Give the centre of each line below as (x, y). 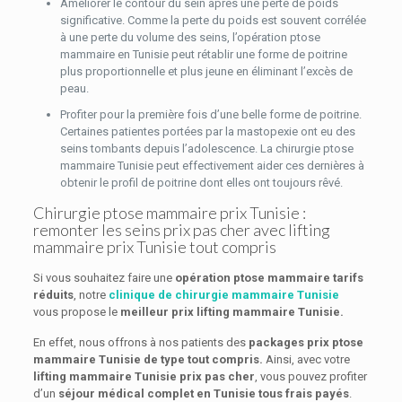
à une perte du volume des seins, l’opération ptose (190, 37)
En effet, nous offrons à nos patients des (140, 342)
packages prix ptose (306, 342)
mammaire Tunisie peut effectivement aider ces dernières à (212, 166)
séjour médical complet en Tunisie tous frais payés (203, 393)
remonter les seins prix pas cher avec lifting (181, 230)
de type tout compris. (203, 359)
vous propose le (76, 312)
